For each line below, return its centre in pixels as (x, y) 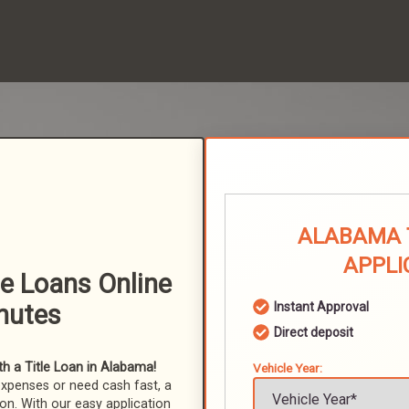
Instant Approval (321, 307)
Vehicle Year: (288, 368)
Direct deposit (314, 332)
